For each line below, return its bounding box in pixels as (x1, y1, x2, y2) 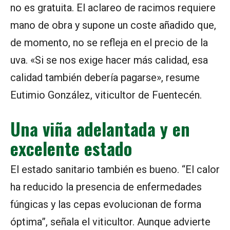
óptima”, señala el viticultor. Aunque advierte (10, 216, 210, 228)
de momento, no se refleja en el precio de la (10, 36, 208, 49)
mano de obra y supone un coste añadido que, (10, 19, 216, 32)
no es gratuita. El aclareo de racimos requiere (10, 2, 216, 14)
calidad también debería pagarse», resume (10, 71, 200, 84)
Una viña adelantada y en (10, 116, 190, 142)
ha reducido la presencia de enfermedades (10, 181, 202, 194)
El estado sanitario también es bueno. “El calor (10, 163, 220, 176)
